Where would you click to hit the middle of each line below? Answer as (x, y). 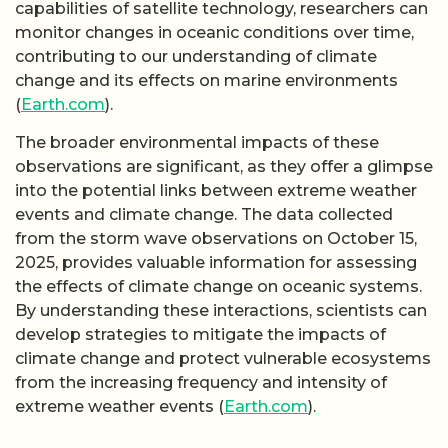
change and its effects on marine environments (206, 80)
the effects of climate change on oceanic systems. (218, 287)
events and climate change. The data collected (204, 215)
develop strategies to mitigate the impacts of (200, 335)
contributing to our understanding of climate (196, 56)
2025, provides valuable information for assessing (216, 263)
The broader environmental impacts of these (197, 143)
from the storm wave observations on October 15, (216, 239)
